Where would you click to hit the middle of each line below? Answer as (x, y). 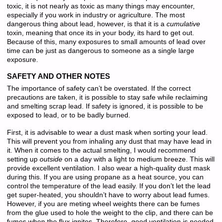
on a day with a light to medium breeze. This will (138, 159)
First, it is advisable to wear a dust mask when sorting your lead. (107, 132)
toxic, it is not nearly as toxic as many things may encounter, (101, 6)
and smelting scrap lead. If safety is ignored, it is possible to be (105, 107)
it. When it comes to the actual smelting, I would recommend (101, 150)
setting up (23, 159)
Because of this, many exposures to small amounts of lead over (106, 42)
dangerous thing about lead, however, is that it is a (86, 24)
